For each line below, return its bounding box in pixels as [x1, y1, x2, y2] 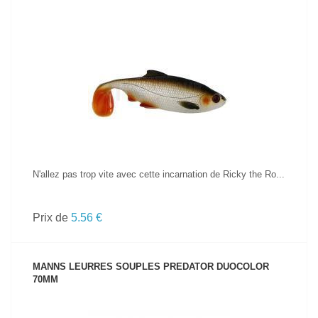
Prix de [33, 212, 71, 224]
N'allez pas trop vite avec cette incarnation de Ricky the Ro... [33, 169, 285, 180]
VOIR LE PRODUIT [124, 65, 194, 73]
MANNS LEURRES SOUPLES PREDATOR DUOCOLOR [33, 261, 269, 272]
